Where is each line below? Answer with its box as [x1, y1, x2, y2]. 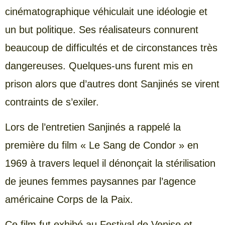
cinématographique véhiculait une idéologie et [5, 6, 207, 17]
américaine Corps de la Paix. [5, 193, 133, 205]
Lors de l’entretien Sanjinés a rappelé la [5, 121, 181, 133]
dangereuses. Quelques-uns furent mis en [5, 60, 193, 71]
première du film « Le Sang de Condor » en [5, 139, 198, 151]
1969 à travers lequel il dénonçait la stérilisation [5, 157, 215, 169]
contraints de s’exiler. [5, 96, 99, 107]
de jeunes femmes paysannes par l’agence [5, 175, 196, 187]
